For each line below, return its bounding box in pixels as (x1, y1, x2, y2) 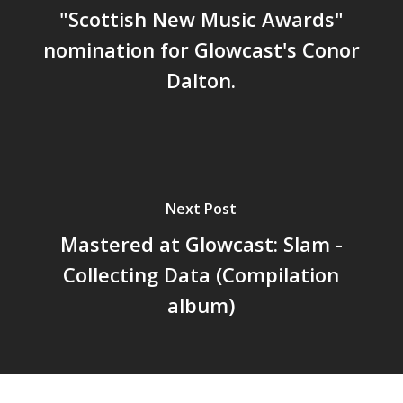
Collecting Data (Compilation (63, 260, 340, 288)
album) (167, 291, 236, 318)
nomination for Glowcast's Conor (42, 35, 360, 63)
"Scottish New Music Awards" (58, 4, 344, 32)
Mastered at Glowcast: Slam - (59, 229, 343, 257)
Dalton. (166, 66, 237, 94)
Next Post (166, 198, 237, 219)
